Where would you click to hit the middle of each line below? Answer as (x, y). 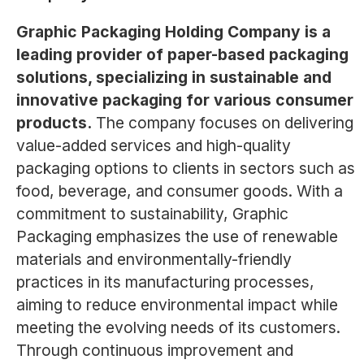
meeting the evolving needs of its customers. (178, 328)
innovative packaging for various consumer (184, 100)
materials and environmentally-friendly (154, 260)
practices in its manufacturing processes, (165, 282)
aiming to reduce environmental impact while (177, 305)
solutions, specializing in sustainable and (173, 78)
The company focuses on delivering (224, 123)
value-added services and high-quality (153, 146)
